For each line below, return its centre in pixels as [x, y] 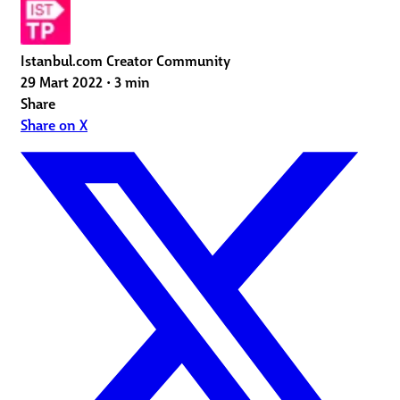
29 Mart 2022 [62, 81]
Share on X [54, 124]
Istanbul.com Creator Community [125, 59]
